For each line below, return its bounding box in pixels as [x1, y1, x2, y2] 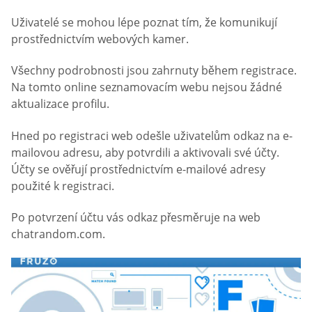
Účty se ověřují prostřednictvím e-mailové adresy [11, 161, 265, 177]
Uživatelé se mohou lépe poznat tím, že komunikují [11, 14, 277, 30]
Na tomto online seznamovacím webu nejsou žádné [11, 79, 282, 95]
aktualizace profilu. [11, 96, 109, 112]
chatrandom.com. [11, 226, 105, 242]
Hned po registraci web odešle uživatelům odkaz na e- [11, 127, 292, 143]
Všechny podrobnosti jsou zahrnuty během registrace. [11, 63, 297, 79]
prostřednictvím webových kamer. [11, 31, 189, 47]
